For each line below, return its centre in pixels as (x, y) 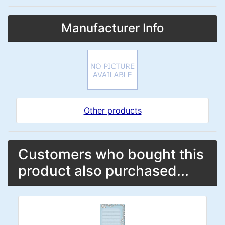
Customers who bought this (111, 154)
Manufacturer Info (113, 28)
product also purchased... (103, 171)
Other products (113, 110)
